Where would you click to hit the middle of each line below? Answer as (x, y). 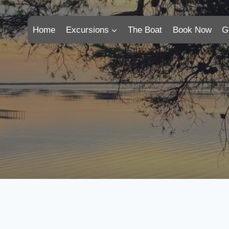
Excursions (87, 30)
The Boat (145, 30)
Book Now (192, 30)
